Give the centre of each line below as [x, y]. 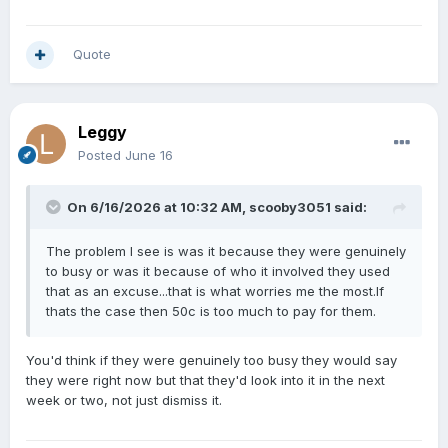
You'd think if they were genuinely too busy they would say [211, 360]
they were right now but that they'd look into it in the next [205, 380]
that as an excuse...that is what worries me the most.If [215, 291]
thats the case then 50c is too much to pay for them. [211, 311]
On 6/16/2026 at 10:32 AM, [158, 207]
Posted [101, 155]
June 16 [149, 155]
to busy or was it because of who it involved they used [218, 271]
